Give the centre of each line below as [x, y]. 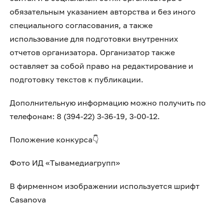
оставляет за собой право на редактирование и [101, 66]
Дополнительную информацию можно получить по [108, 103]
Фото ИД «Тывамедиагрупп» [65, 163]
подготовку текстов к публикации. [77, 79]
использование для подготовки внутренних [94, 39]
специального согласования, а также [81, 25]
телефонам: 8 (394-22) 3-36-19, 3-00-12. [85, 116]
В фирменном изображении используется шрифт [105, 186]
